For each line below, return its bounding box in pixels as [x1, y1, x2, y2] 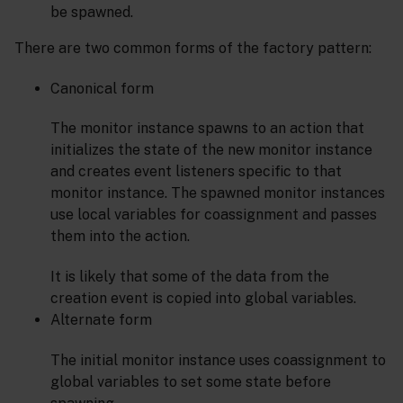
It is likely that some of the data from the [50, 268, 329, 286]
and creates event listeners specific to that [50, 163, 342, 181]
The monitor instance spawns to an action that [50, 120, 364, 138]
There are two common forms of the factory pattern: [14, 39, 372, 57]
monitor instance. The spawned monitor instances [50, 184, 385, 202]
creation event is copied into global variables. [50, 290, 356, 308]
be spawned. [50, 3, 133, 21]
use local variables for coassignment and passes [50, 206, 377, 224]
